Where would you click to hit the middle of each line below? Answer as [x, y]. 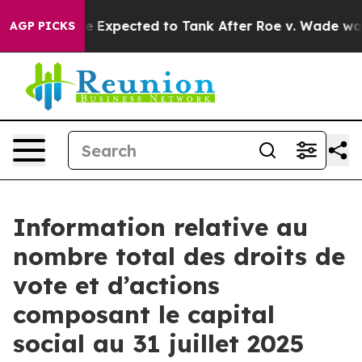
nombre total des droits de [179, 256]
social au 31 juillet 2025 [158, 343]
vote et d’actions [116, 285]
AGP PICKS [42, 26]
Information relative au [160, 227]
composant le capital [144, 314]
